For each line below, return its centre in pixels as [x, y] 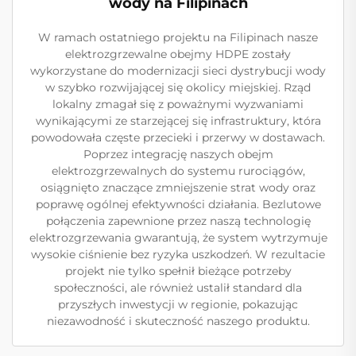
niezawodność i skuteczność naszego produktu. [178, 321]
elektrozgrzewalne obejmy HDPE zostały [178, 54]
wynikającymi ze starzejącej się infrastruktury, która [178, 121]
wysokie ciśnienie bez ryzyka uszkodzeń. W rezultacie [178, 254]
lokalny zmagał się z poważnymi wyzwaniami [178, 104]
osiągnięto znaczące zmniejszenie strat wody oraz [178, 188]
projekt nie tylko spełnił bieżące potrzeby [178, 271]
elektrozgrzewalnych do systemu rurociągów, [178, 171]
